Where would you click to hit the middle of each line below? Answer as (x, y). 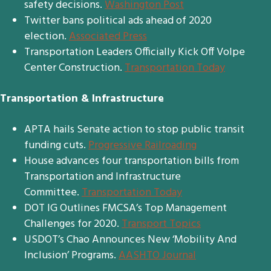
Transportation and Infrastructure (103, 177)
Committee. (53, 193)
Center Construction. (74, 68)
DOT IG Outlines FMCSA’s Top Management (126, 208)
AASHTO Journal (157, 256)
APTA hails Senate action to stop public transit (134, 130)
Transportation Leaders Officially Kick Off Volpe (135, 52)
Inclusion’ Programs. (71, 256)
